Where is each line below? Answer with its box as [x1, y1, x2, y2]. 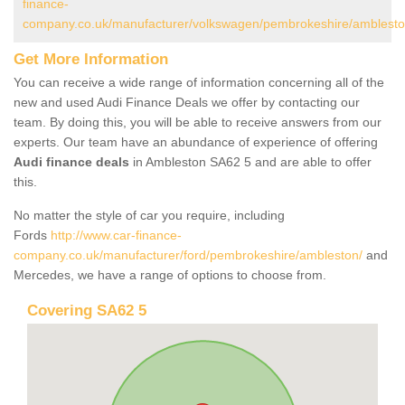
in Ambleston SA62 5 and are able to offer [129, 154, 372, 169]
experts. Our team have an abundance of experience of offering [14, 134, 378, 149]
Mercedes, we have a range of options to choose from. [14, 267, 330, 282]
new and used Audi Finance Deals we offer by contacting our [14, 94, 360, 109]
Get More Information [14, 50, 168, 68]
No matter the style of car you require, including [14, 207, 285, 222]
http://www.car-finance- [51, 227, 182, 242]
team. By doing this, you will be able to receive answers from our [14, 114, 381, 129]
